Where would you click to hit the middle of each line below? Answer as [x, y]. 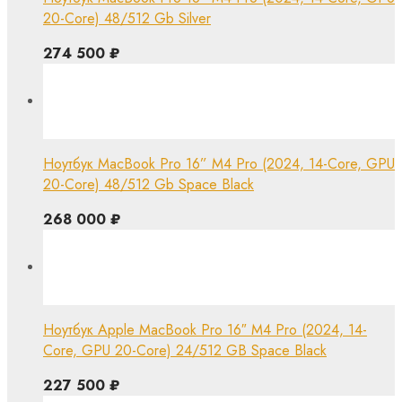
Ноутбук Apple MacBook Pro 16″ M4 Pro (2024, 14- [205, 329]
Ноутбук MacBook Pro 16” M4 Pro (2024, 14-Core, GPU [219, 163]
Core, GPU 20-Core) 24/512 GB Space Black [185, 350]
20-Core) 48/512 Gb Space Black [149, 184]
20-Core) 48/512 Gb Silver [127, 18]
